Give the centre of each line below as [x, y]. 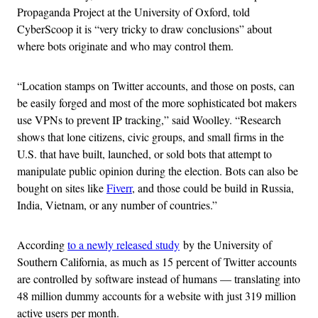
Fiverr [119, 188]
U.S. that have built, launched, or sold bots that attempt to [144, 154]
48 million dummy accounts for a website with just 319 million [157, 296]
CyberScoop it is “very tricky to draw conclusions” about [144, 29]
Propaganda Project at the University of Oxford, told [133, 12]
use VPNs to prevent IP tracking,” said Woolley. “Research [149, 120]
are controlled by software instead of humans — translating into [159, 279]
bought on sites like [62, 188]
